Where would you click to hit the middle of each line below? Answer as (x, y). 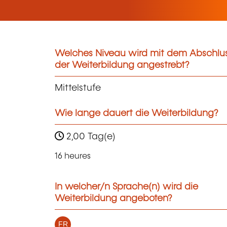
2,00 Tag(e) (90, 137)
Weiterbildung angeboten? (113, 199)
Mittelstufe (78, 88)
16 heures (73, 157)
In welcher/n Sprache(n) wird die (126, 187)
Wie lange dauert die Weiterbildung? (137, 114)
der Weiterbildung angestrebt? (122, 65)
